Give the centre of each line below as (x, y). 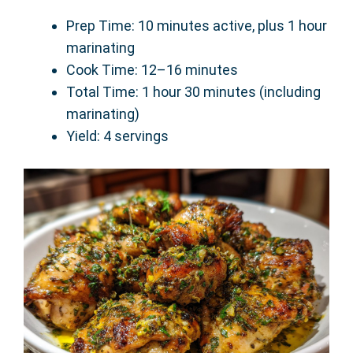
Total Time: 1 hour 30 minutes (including (193, 92)
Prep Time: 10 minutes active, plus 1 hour (197, 26)
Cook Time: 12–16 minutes (152, 70)
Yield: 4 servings (117, 136)
